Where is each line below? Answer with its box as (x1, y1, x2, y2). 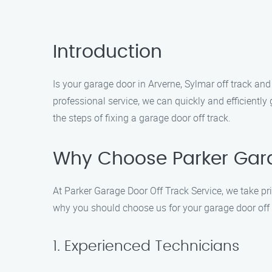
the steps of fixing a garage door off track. (53, 111, 231, 124)
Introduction (53, 43, 162, 61)
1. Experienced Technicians (53, 239, 239, 254)
